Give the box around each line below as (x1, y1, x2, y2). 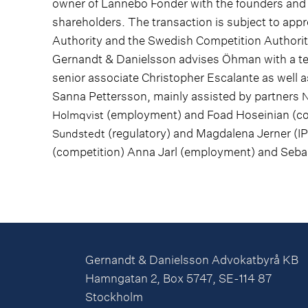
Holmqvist (52, 107, 104, 122)
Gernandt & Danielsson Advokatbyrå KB (85, 252, 298, 268)
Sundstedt (52, 126, 105, 141)
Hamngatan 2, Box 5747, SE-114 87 (85, 270, 272, 287)
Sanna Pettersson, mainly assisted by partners (52, 88, 302, 104)
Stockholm (85, 289, 143, 305)
